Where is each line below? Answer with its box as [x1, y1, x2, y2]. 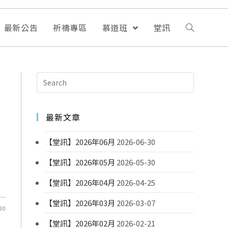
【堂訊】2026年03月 [45, 197, 116, 208]
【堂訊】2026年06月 [45, 136, 116, 147]
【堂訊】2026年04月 [45, 177, 116, 188]
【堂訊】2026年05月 [45, 157, 116, 167]
